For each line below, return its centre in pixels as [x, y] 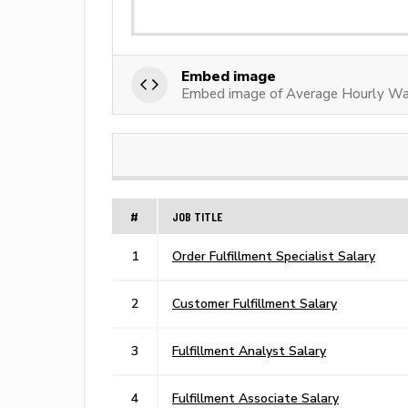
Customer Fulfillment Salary [255, 303]
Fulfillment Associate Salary [255, 398]
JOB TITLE [197, 216]
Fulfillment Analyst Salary [249, 350]
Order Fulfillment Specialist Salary [274, 255]
